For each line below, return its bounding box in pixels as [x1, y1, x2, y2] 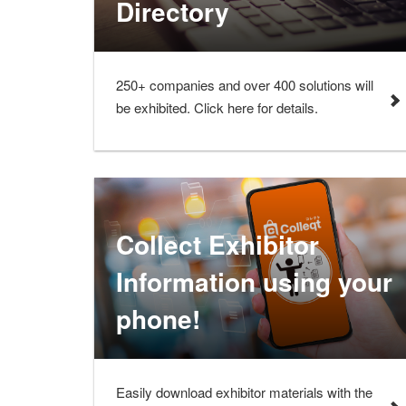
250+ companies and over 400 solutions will [116, 75, 373, 95]
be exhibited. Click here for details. [116, 98, 318, 118]
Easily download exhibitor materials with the [116, 382, 372, 402]
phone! [116, 299, 200, 337]
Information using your [116, 262, 392, 300]
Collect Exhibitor [116, 225, 319, 263]
